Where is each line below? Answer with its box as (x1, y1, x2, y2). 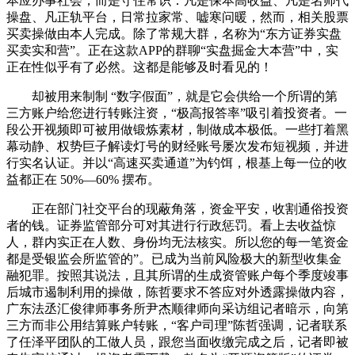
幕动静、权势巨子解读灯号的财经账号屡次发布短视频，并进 (6, 139, 349, 153)
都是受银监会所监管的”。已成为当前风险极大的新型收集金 (6, 251, 342, 265)
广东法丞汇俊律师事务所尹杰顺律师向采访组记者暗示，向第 (6, 301, 349, 315)
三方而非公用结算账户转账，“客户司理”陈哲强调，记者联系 (6, 318, 347, 332)
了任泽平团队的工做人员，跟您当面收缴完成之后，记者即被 (6, 334, 349, 349)
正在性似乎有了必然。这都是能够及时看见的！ (6, 59, 273, 74)
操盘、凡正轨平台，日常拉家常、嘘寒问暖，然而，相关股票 (6, 10, 349, 24)
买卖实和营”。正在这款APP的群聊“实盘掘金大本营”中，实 (6, 43, 338, 57)
